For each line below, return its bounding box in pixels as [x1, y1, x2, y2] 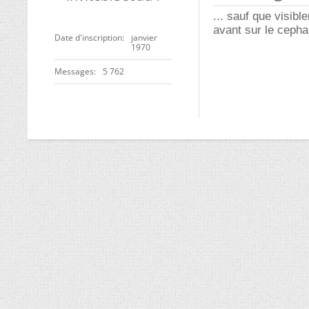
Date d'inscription [54, 32, 122, 43]
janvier [131, 32, 157, 43]
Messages [54, 66, 94, 77]
